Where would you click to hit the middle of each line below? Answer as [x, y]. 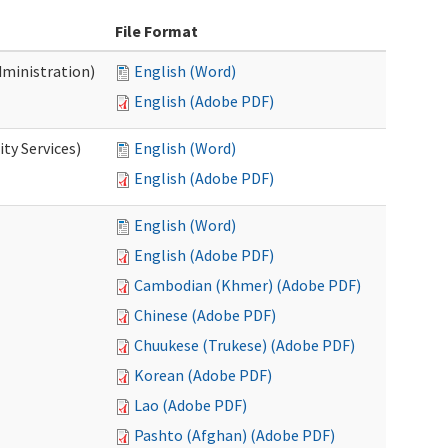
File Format [156, 31]
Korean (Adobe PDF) [203, 375]
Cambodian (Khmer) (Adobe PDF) [247, 285]
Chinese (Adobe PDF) [205, 315]
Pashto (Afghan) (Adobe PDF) [234, 435]
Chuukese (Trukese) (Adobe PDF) [244, 345]
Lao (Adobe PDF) [190, 405]
